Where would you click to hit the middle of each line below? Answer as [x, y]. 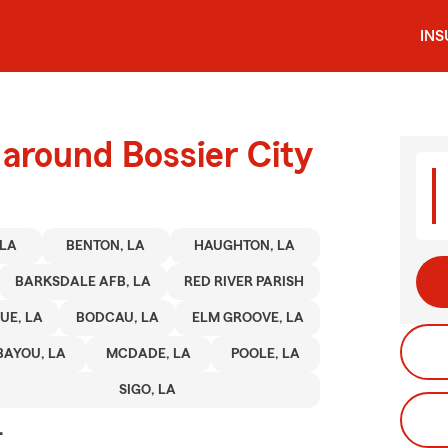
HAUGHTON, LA [245, 246]
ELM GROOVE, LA [247, 318]
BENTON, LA [106, 246]
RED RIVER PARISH [243, 282]
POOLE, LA [265, 354]
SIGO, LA [147, 390]
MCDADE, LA [148, 354]
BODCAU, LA [117, 318]
